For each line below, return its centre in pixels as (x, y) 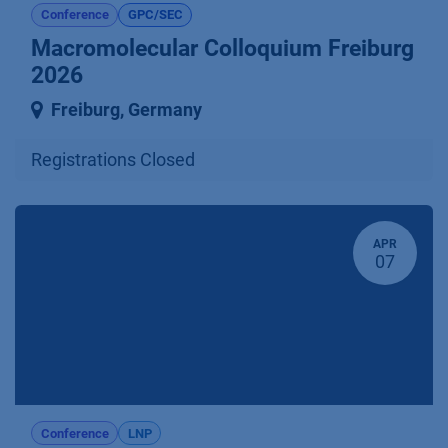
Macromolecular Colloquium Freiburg (222, 49)
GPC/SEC (155, 15)
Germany (165, 110)
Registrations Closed (113, 160)
